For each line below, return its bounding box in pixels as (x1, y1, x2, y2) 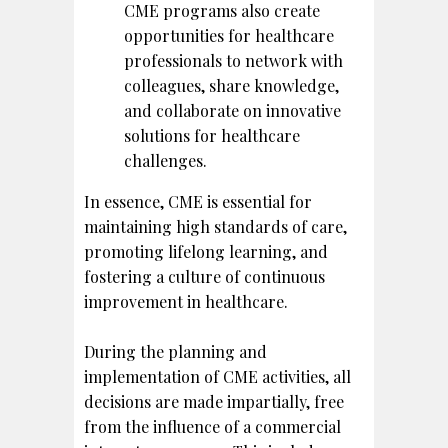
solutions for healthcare (124, 124, 300, 146)
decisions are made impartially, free (84, 390, 344, 412)
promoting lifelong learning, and (84, 240, 328, 262)
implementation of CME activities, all (84, 365, 351, 387)
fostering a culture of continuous (84, 265, 325, 287)
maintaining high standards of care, (84, 215, 347, 237)
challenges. (124, 149, 207, 171)
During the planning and (84, 340, 267, 362)
